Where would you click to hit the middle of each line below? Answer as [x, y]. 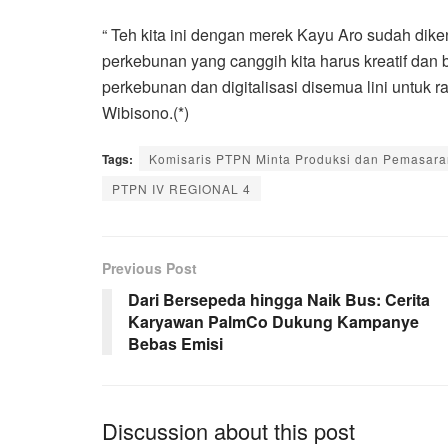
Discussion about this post [228, 430]
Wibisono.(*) [145, 112]
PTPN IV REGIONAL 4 [181, 188]
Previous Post [149, 267]
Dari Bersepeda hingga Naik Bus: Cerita [279, 299]
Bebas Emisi [175, 343]
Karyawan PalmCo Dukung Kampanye [273, 321]
